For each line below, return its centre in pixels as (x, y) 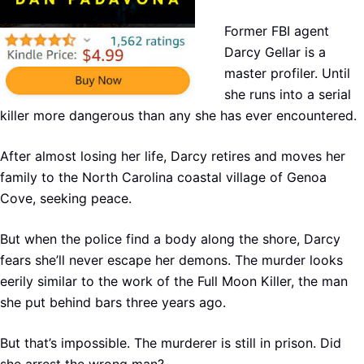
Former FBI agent (277, 30)
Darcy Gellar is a (275, 52)
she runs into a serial (288, 94)
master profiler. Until (287, 73)
